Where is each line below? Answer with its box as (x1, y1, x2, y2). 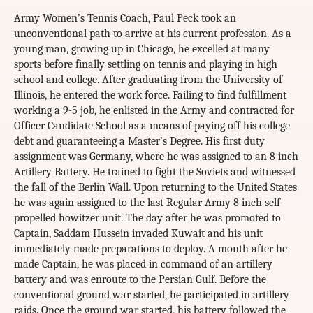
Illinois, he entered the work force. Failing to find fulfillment (14, 89, 286, 102)
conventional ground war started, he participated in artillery (14, 289, 289, 302)
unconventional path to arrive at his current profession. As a (14, 27, 291, 41)
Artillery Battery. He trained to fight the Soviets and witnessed (14, 166, 296, 179)
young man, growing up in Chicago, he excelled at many (14, 43, 270, 56)
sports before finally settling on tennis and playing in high (14, 58, 277, 71)
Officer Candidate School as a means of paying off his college (14, 119, 290, 133)
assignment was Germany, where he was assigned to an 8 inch (14, 150, 298, 163)
